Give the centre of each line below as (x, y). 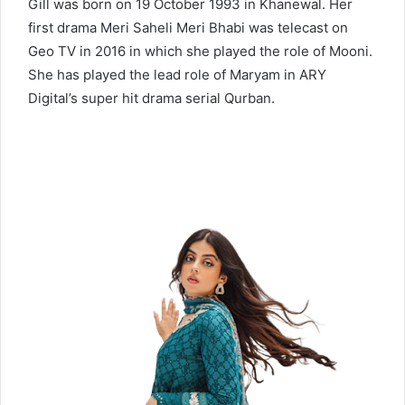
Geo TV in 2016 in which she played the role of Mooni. (200, 52)
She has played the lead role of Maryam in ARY (177, 75)
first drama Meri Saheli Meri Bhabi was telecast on (188, 28)
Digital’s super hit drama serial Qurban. (151, 99)
